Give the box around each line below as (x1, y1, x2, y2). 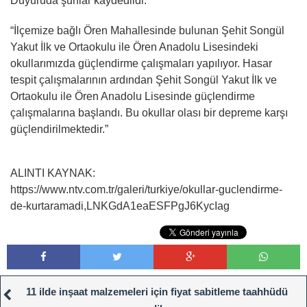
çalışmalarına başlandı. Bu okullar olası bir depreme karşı (10, 106, 288, 119)
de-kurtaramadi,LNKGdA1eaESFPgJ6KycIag (10, 199, 230, 212)
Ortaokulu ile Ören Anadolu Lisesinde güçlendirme (10, 90, 255, 102)
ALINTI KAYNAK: (10, 167, 95, 179)
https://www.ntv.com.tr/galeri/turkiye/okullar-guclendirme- (10, 183, 282, 195)
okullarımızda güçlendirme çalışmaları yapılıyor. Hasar (10, 57, 272, 69)
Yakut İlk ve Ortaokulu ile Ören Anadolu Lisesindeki (10, 40, 258, 53)
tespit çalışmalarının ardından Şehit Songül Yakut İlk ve (10, 73, 277, 86)
